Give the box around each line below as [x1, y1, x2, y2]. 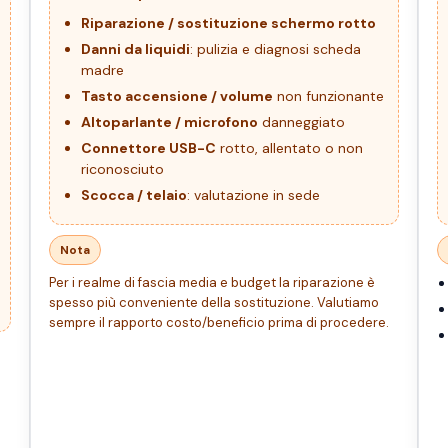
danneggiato [258, 113, 345, 132]
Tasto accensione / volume [81, 87, 273, 106]
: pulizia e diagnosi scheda [190, 40, 361, 59]
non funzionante [273, 87, 384, 106]
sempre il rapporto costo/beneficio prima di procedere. [49, 314, 389, 332]
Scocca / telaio [81, 186, 187, 205]
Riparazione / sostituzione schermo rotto [81, 14, 376, 33]
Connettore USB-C [81, 139, 216, 158]
